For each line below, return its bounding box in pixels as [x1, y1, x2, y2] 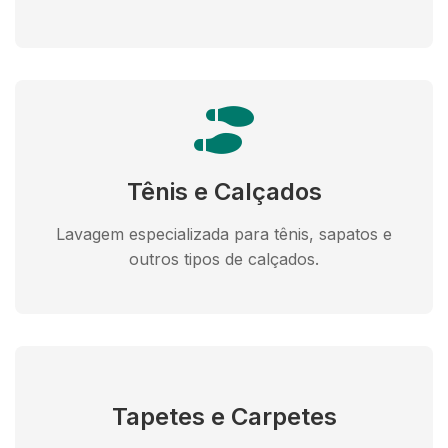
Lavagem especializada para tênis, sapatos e [56, 224, 392, 244]
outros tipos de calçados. [129, 249, 319, 269]
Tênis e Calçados [126, 177, 322, 206]
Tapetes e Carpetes [111, 402, 337, 431]
